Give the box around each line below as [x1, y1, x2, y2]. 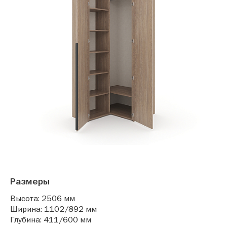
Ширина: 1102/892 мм [10, 204, 97, 214]
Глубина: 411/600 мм [10, 214, 91, 225]
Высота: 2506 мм [10, 193, 75, 204]
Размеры [10, 176, 50, 187]
